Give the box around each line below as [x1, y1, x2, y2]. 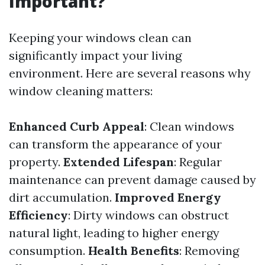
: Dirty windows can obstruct [68, 208, 229, 222]
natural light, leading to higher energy [9, 225, 219, 240]
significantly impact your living [9, 48, 182, 63]
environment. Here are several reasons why [9, 66, 251, 80]
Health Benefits [88, 243, 179, 258]
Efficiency [9, 208, 68, 222]
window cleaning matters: [9, 83, 153, 98]
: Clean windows [144, 119, 234, 134]
